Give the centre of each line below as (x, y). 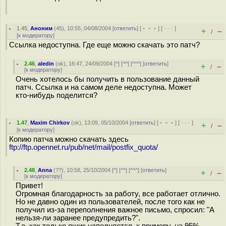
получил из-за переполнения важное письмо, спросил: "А (115, 210)
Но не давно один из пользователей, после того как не (110, 202)
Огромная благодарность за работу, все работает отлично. (118, 194)
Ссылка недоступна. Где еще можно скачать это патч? (104, 45)
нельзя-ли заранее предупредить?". (78, 218)
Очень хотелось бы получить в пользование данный (107, 79)
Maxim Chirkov (50, 123)
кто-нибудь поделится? (56, 95)
